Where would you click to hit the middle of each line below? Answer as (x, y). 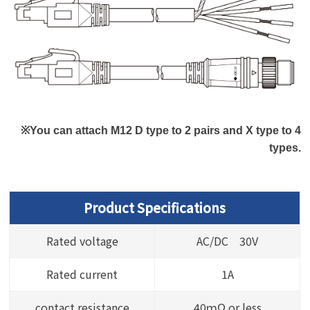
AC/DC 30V (228, 240)
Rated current (82, 274)
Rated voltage (82, 240)
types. (285, 147)
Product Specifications (155, 207)
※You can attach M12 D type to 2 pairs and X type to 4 (161, 130)
